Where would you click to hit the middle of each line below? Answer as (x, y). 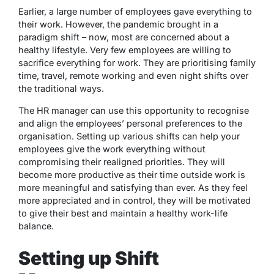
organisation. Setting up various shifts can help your (129, 136)
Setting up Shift (89, 258)
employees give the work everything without (112, 149)
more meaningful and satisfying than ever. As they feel (133, 187)
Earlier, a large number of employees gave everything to (135, 11)
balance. (36, 226)
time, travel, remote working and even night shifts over (133, 75)
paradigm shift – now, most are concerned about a (124, 37)
